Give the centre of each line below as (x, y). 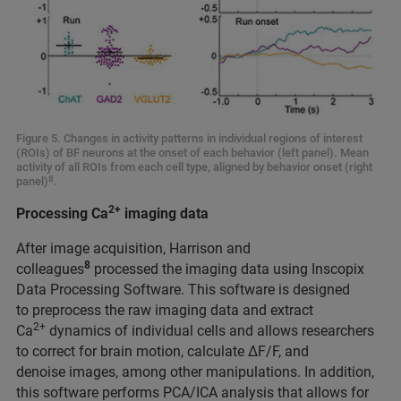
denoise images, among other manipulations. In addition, (195, 372)
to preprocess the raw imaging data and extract (165, 311)
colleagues (50, 269)
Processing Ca (62, 214)
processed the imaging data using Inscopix (227, 269)
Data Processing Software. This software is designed (183, 290)
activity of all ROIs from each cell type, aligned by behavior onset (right (194, 167)
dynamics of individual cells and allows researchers (210, 331)
